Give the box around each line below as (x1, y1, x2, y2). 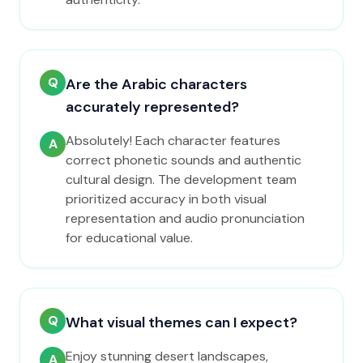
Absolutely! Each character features (66, 132, 280, 149)
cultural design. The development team (66, 171, 297, 188)
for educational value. (66, 229, 193, 246)
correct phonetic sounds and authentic (66, 152, 301, 169)
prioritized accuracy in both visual (66, 190, 267, 207)
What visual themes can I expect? (66, 313, 297, 332)
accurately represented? (66, 97, 239, 117)
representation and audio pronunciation (66, 210, 305, 227)
